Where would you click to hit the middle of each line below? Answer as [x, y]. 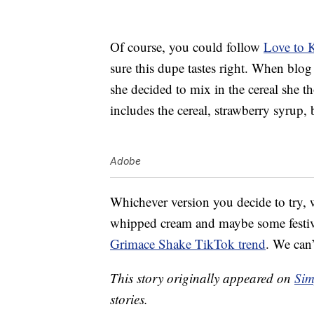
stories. [129, 299]
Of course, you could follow [187, 47]
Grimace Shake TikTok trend [188, 244]
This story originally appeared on [202, 278]
